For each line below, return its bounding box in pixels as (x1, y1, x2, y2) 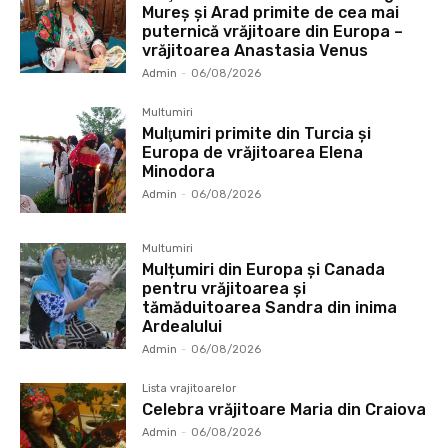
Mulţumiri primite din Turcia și (142, 123, 372, 143)
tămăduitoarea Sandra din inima (142, 297, 398, 317)
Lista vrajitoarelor (142, 381, 237, 395)
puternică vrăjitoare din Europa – (142, 21, 404, 41)
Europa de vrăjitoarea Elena (142, 142, 364, 162)
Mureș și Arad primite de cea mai (142, 2, 400, 22)
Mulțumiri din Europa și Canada (142, 259, 386, 279)
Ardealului (142, 316, 223, 336)
